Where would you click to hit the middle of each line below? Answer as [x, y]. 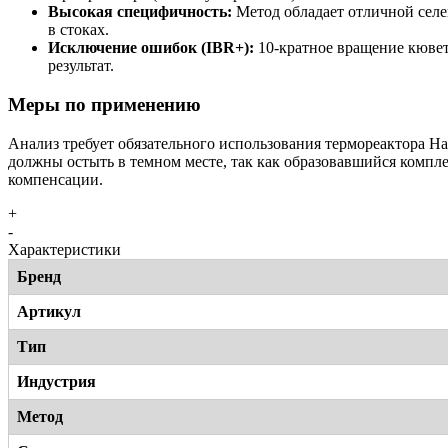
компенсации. [55, 179]
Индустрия [56, 381]
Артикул [49, 311]
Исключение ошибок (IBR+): [151, 48]
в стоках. [78, 30]
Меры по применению [104, 105]
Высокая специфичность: [140, 12]
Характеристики [64, 249]
